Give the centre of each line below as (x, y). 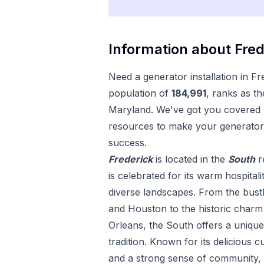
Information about (171, 49)
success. (128, 143)
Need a (126, 77)
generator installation (190, 77)
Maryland (130, 110)
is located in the (190, 159)
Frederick (131, 159)
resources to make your (163, 126)
